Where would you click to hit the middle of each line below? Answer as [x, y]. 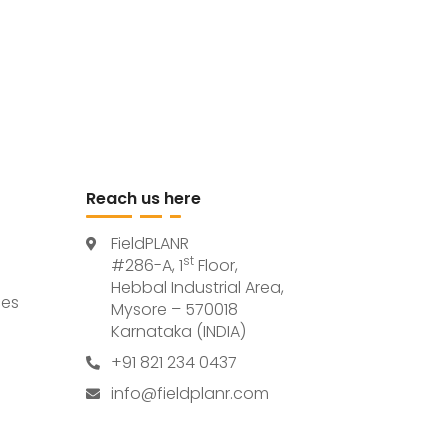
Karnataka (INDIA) [178, 331]
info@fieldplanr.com [190, 393]
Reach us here [143, 198]
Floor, [216, 265]
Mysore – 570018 [174, 309]
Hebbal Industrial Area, [197, 287]
